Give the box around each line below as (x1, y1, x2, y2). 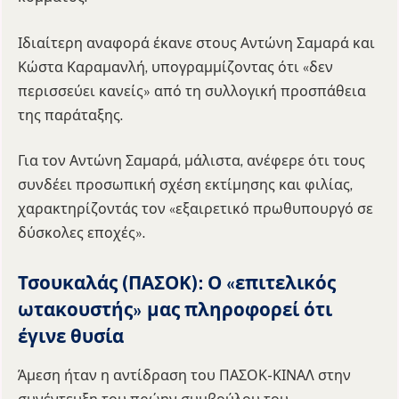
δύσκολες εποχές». (18, 224, 145, 242)
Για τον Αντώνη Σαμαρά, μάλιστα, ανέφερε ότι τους (18, 152, 365, 170)
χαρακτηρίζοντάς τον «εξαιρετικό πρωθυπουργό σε (18, 200, 373, 218)
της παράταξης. (18, 106, 123, 124)
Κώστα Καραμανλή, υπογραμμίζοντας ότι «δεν (18, 58, 333, 76)
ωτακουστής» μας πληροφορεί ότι (18, 297, 332, 321)
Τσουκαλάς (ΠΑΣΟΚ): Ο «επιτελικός (18, 271, 336, 294)
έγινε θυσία (18, 324, 124, 347)
